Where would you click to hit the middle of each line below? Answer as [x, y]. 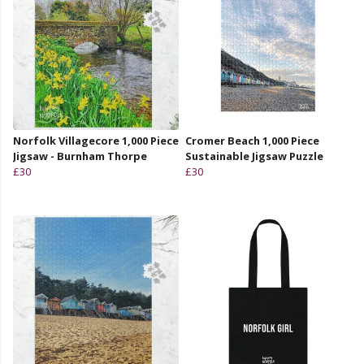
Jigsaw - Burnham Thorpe [80, 156]
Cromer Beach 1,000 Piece [252, 140]
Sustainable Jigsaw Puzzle [254, 156]
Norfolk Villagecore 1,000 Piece [96, 140]
